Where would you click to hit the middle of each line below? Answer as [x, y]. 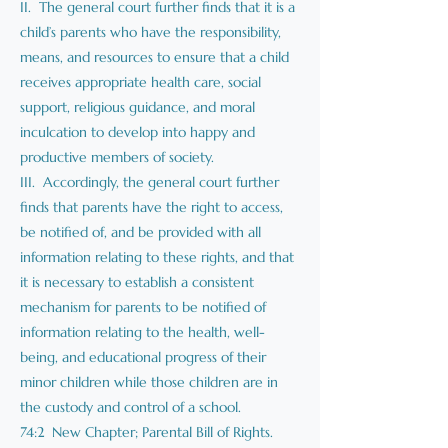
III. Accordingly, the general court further [149, 182]
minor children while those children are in [149, 382]
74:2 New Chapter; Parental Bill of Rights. [146, 432]
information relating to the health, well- [142, 332]
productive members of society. [117, 157]
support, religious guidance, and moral [137, 107]
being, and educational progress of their [143, 357]
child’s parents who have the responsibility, [150, 32]
